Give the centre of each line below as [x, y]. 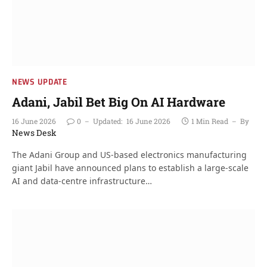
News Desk [34, 133]
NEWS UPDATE [40, 82]
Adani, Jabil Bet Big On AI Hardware [119, 102]
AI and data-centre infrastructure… [82, 181]
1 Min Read [210, 121]
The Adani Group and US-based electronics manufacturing [129, 155]
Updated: [108, 121]
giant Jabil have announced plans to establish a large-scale [130, 168]
